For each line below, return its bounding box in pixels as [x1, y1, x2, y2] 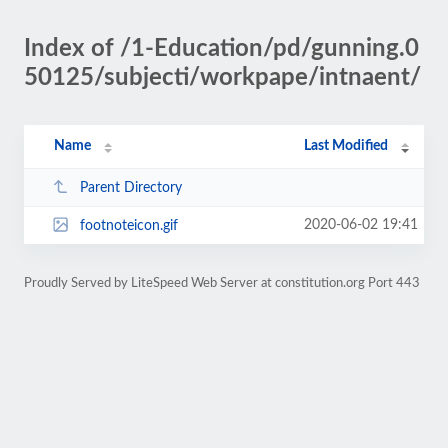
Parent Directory [79, 180, 182, 195]
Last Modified [304, 139, 389, 153]
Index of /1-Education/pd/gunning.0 [24, 37, 419, 61]
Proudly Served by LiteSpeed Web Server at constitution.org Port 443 [24, 277, 420, 289]
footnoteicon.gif [79, 218, 178, 233]
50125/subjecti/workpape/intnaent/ [24, 66, 421, 90]
